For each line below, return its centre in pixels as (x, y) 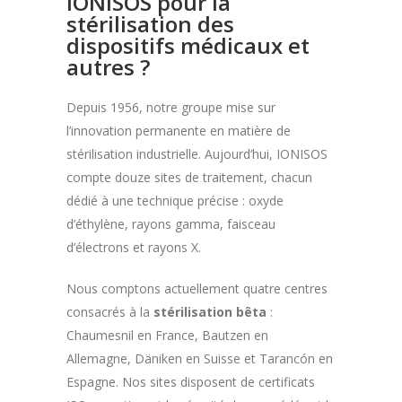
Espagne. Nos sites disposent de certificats (191, 381)
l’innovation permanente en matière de (179, 130)
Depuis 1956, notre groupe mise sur (171, 107)
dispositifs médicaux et (188, 45)
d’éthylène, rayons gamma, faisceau (171, 223)
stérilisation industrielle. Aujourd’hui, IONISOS (197, 153)
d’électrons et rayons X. (134, 247)
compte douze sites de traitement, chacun (189, 177)
